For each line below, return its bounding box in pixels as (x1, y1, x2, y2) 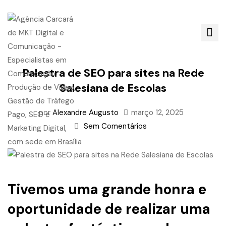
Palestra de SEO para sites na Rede (22, 66, 204, 80)
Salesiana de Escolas (60, 81, 166, 95)
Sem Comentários (84, 121, 147, 131)
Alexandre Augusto (52, 107, 119, 118)
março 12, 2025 (131, 107, 184, 118)
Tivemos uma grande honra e (8, 180, 206, 199)
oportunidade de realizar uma (8, 200, 210, 218)
